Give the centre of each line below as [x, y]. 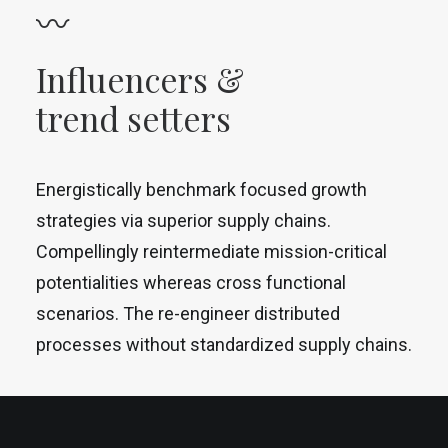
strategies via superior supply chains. [183, 220]
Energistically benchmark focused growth [201, 189]
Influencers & [140, 79]
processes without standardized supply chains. [224, 344]
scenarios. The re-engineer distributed [188, 313]
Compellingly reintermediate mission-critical [211, 251]
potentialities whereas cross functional [191, 282]
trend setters [133, 118]
